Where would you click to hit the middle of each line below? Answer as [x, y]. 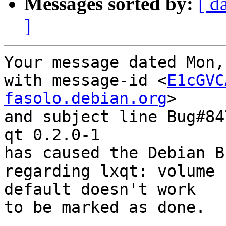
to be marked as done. [105, 208]
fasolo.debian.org [86, 99]
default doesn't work [100, 189]
